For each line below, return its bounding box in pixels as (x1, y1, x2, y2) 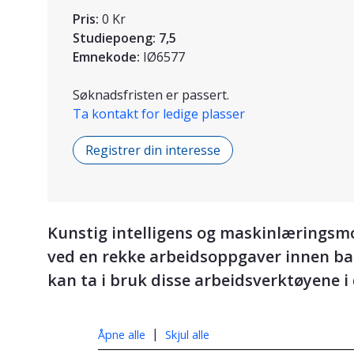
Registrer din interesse (85, 141, 220, 160)
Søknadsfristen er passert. (73, 86, 229, 104)
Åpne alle (98, 326, 145, 342)
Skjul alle (165, 326, 209, 342)
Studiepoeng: (73, 29, 156, 47)
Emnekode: (73, 48, 140, 66)
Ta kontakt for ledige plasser (73, 105, 245, 123)
